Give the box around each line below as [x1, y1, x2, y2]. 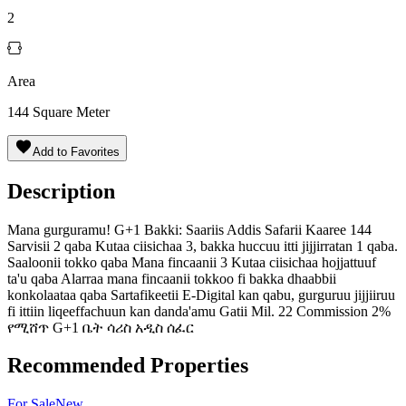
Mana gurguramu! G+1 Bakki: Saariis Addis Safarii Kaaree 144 [7, 221, 372, 237]
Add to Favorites [33, 144, 120, 159]
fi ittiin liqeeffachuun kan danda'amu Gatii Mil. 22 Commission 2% [7, 303, 391, 319]
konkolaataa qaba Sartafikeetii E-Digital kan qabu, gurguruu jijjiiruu [7, 286, 395, 303]
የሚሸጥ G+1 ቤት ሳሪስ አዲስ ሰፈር [7, 319, 194, 335]
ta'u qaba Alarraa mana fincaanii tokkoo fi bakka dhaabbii [7, 270, 336, 286]
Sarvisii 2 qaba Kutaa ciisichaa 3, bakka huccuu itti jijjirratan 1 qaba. [7, 237, 398, 254]
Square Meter [33, 103, 110, 120]
